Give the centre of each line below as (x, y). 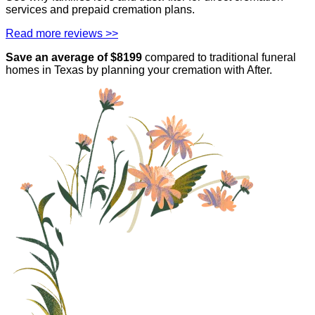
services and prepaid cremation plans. (100, 10)
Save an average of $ (61, 58)
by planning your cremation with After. (178, 70)
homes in (30, 70)
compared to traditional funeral (220, 58)
